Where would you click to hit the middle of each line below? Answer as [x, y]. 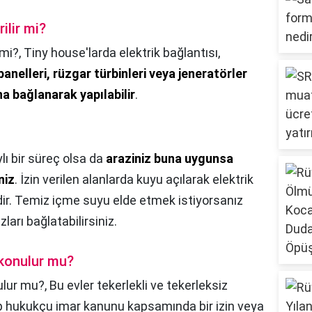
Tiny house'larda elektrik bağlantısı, [122, 53]
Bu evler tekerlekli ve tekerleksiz [139, 286]
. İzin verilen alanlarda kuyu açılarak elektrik [134, 180]
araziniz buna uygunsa [170, 159]
